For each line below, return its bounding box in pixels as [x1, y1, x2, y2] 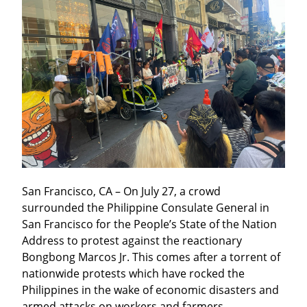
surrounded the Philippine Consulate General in [22, 200, 269, 216]
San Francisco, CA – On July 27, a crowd [22, 184, 221, 199]
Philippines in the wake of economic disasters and [22, 282, 279, 298]
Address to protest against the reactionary [22, 233, 242, 249]
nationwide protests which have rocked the [22, 266, 245, 282]
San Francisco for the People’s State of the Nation [22, 217, 277, 232]
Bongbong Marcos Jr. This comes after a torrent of [22, 249, 280, 265]
